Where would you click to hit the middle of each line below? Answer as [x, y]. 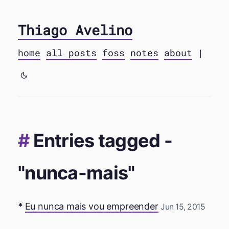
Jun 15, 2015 [183, 207]
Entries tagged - [103, 141]
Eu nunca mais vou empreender [91, 206]
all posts [71, 53]
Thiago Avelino [75, 30]
